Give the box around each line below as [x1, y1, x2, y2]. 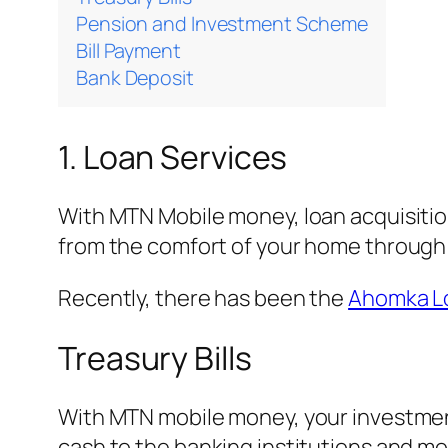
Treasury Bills [58, 335, 252, 380]
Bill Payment [76, 36, 181, 64]
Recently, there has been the [58, 283, 349, 314]
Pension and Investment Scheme [76, 9, 369, 37]
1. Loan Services [58, 134, 288, 179]
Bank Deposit [76, 63, 194, 91]
